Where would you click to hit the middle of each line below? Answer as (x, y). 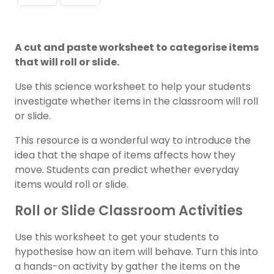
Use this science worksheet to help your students (133, 87)
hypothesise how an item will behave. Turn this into (136, 252)
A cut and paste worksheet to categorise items (137, 48)
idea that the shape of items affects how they (125, 155)
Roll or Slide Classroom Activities (129, 211)
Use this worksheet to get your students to (117, 237)
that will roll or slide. (67, 62)
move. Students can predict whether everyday (127, 170)
